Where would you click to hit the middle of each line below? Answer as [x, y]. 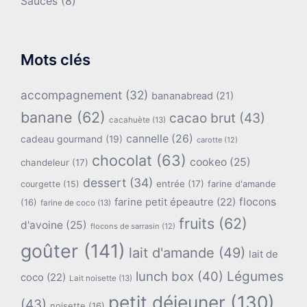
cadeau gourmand [62, 138]
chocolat [122, 160]
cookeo [208, 162]
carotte [209, 139]
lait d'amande [172, 253]
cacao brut [202, 118]
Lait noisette [93, 278]
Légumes [255, 276]
